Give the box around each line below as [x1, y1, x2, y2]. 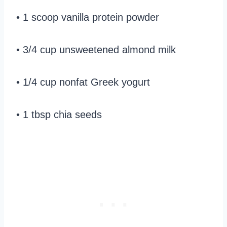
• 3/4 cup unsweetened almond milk [16, 44, 176, 56]
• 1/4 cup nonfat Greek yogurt [16, 77, 150, 88]
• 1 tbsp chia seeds [16, 109, 102, 121]
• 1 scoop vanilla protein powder [16, 12, 159, 23]
